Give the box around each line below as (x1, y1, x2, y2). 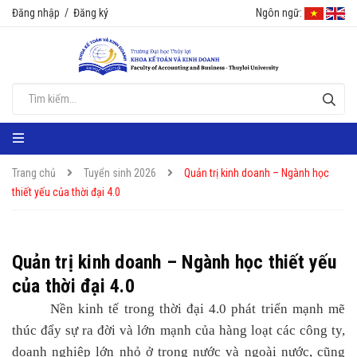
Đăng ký (73, 6, 108, 19)
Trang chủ (12, 167, 56, 179)
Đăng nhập (12, 6, 60, 19)
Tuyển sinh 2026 (84, 167, 156, 179)
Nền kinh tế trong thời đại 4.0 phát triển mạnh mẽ (50, 301, 345, 316)
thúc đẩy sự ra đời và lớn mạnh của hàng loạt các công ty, (12, 323, 345, 338)
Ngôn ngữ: (256, 6, 302, 19)
